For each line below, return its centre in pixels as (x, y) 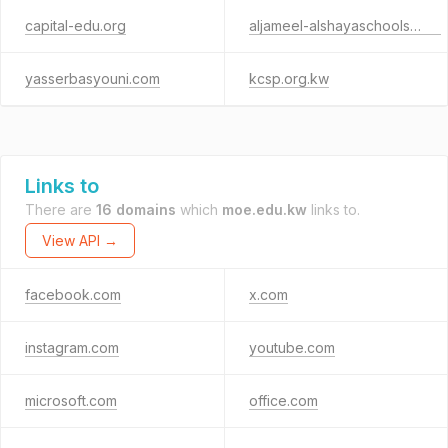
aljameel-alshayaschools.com (415, 25)
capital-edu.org (75, 25)
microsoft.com (71, 400)
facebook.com (73, 294)
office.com (283, 400)
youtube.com (291, 347)
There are (60, 209)
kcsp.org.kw (288, 78)
